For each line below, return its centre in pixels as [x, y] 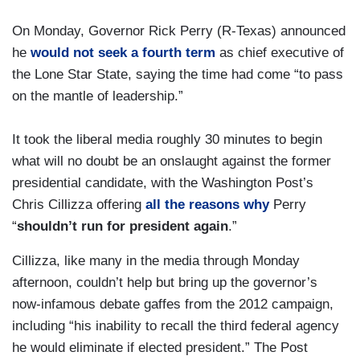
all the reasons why [207, 205]
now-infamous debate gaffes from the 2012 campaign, [173, 305]
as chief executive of [280, 53]
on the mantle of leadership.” [98, 96]
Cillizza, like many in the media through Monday [156, 261]
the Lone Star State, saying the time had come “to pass [178, 75]
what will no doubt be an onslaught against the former [172, 162]
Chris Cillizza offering [79, 205]
